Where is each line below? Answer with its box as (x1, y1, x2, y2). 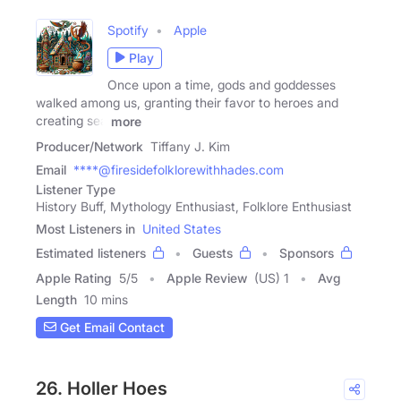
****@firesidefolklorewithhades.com (73, 161, 284, 177)
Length (36, 291, 77, 307)
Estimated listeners (36, 244, 146, 260)
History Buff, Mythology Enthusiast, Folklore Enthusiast (36, 198, 352, 214)
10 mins (84, 291, 128, 307)
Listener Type (36, 181, 115, 197)
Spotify (107, 21, 149, 38)
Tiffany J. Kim (150, 138, 230, 154)
